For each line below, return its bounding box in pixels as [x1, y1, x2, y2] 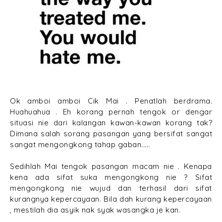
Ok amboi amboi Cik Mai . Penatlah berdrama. [10, 96, 212, 106]
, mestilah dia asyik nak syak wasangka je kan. [10, 205, 180, 215]
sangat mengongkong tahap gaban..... [10, 139, 150, 149]
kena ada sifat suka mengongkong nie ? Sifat [10, 172, 212, 182]
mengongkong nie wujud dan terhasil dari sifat [10, 183, 212, 193]
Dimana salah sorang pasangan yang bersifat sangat [10, 128, 212, 138]
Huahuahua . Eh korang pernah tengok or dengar [10, 107, 212, 116]
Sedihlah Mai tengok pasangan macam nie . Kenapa [10, 161, 212, 171]
